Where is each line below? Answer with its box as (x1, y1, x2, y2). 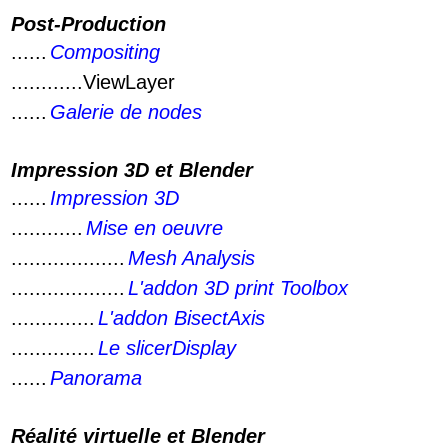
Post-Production (11, 13, 166, 35)
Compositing (50, 41, 160, 63)
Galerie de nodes (50, 101, 202, 123)
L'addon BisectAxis (98, 307, 265, 329)
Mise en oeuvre (86, 217, 223, 239)
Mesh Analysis (128, 247, 255, 269)
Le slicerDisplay (98, 337, 236, 359)
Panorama (50, 367, 142, 389)
